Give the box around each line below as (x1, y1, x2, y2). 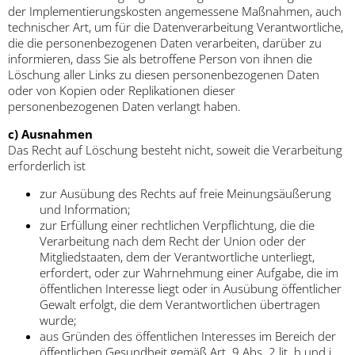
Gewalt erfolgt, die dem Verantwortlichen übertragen (40, 296, 320, 313)
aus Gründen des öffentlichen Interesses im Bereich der (40, 328, 336, 345)
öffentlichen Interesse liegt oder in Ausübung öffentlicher (40, 281, 342, 297)
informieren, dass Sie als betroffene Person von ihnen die (8, 51, 312, 67)
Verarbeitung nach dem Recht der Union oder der (40, 233, 306, 250)
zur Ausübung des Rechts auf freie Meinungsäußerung (40, 185, 331, 202)
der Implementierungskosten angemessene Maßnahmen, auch (8, 3, 342, 20)
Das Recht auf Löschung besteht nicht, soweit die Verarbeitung (8, 142, 342, 158)
